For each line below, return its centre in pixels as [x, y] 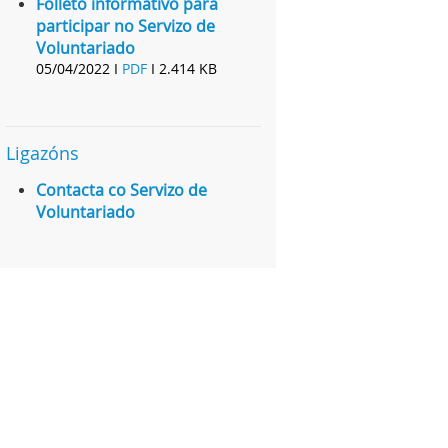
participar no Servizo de [125, 26]
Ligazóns [42, 153]
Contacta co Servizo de [121, 190]
